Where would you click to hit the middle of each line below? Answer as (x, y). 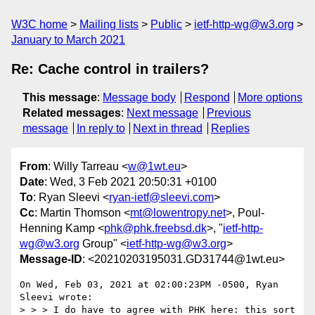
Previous (229, 113)
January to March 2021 (68, 40)
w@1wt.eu (154, 167)
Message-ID (51, 259)
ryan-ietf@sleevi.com (161, 198)
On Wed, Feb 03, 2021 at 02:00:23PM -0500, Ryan (149, 285)
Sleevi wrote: (56, 297)
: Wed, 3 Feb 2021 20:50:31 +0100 (130, 182)
